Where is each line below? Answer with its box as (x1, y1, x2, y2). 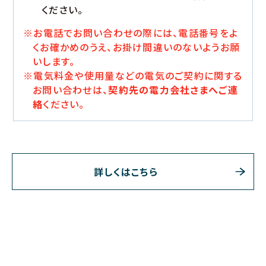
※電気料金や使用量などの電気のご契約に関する (23, 68, 243, 83)
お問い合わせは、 (33, 83, 109, 97)
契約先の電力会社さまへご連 (108, 83, 238, 97)
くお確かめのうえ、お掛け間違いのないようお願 (33, 40, 240, 55)
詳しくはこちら (94, 164, 158, 179)
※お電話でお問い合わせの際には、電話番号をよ (23, 26, 239, 40)
